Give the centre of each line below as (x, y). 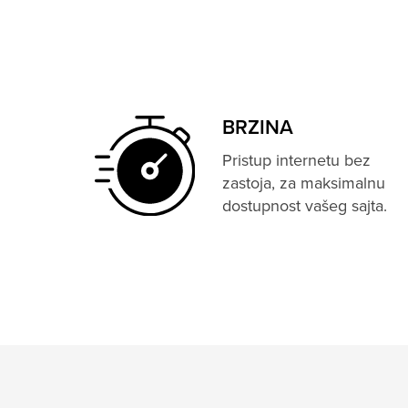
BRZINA (257, 128)
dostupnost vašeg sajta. (304, 206)
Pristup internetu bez (296, 160)
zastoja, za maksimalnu (303, 183)
